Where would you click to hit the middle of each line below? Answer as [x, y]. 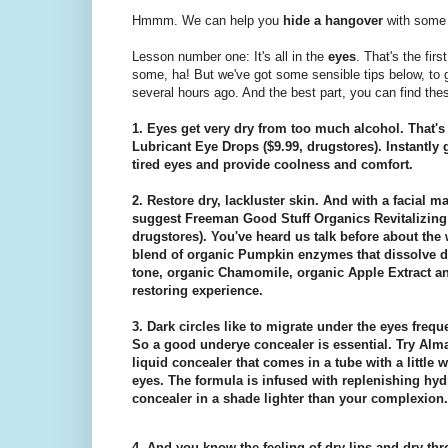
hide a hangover [333, 20]
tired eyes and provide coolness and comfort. [272, 164]
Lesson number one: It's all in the [230, 56]
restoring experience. [197, 290]
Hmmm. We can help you [207, 20]
